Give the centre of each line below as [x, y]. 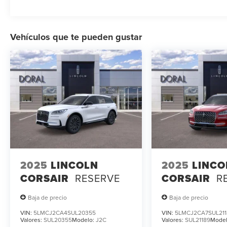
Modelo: [84, 220]
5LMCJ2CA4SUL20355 [65, 213]
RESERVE [98, 178]
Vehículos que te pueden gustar [76, 37]
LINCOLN [74, 165]
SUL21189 [198, 220]
